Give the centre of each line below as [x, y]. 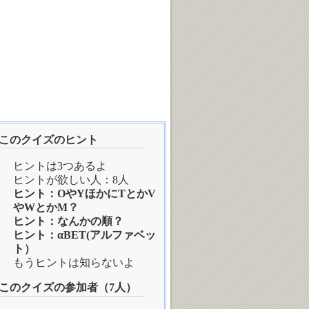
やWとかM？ [46, 208]
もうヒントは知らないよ [74, 263]
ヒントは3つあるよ [60, 166]
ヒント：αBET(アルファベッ [84, 235]
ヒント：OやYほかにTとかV [84, 194]
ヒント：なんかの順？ [68, 221]
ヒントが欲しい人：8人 [71, 180]
